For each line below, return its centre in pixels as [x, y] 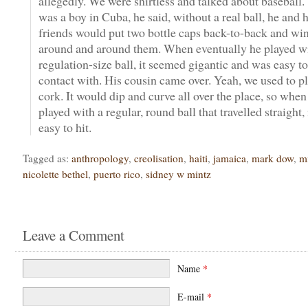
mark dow [273, 158]
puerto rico [117, 174]
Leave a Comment [74, 235]
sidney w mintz [178, 174]
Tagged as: [47, 158]
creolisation [159, 158]
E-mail [192, 296]
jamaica [230, 158]
